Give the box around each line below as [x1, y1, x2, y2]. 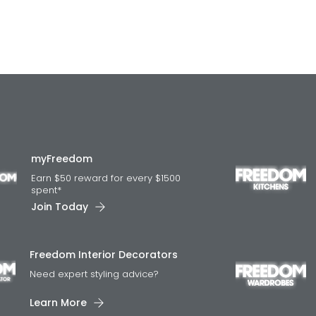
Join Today [30, 200, 88, 214]
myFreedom [30, 152, 92, 166]
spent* [30, 183, 61, 197]
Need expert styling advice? [29, 267, 201, 281]
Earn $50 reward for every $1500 [30, 171, 181, 185]
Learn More [29, 296, 87, 310]
